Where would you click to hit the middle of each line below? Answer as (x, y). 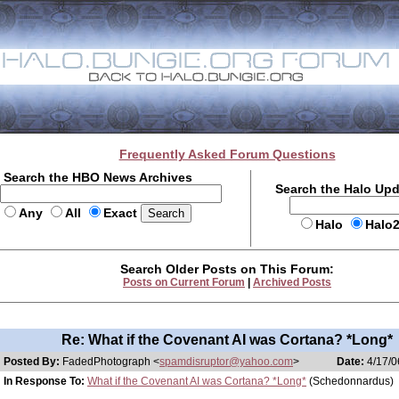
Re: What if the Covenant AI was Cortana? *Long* (227, 340)
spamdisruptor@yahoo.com (226, 362)
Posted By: (33, 362)
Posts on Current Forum (184, 282)
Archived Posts (292, 282)
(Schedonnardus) (350, 381)
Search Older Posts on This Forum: (227, 269)
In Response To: (44, 381)
